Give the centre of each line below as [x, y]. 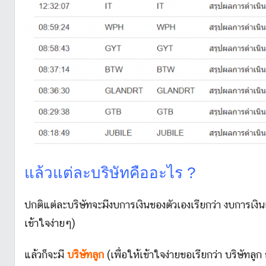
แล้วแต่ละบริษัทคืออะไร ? [110, 173]
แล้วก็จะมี [46, 255]
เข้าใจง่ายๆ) [50, 223]
